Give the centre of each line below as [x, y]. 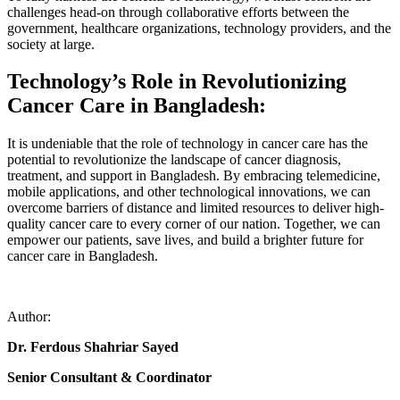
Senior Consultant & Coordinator [109, 378]
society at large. [51, 44]
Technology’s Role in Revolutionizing [177, 82]
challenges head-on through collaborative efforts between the [178, 12]
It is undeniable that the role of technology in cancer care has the [187, 144]
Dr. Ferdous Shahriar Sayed [93, 347]
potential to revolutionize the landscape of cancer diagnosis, [174, 160]
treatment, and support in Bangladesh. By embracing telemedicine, [194, 176]
